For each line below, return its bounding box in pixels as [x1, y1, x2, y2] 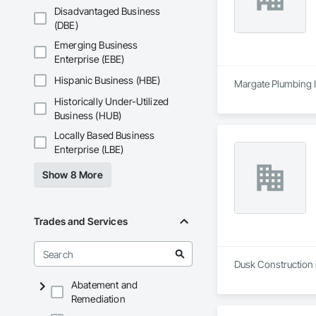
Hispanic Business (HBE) [54, 74, 161, 87]
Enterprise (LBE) [54, 143, 124, 156]
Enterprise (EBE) [54, 53, 125, 66]
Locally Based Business [54, 129, 155, 142]
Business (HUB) [54, 109, 122, 122]
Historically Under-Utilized [54, 95, 169, 108]
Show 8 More [42, 169, 103, 181]
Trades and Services [34, 215, 128, 228]
